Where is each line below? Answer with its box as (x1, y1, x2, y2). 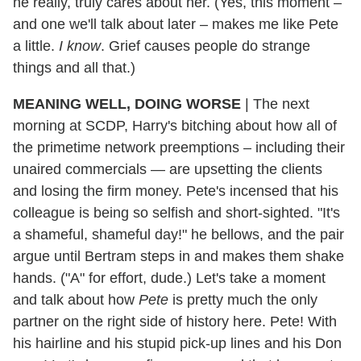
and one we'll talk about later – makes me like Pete (13, 15, 338, 32)
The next (249, 95, 309, 112)
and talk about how (13, 291, 139, 308)
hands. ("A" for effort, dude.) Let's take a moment (13, 269, 326, 286)
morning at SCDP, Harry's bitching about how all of (13, 117, 337, 134)
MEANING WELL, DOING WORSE (13, 95, 241, 112)
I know (59, 37, 101, 54)
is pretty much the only (168, 291, 317, 308)
